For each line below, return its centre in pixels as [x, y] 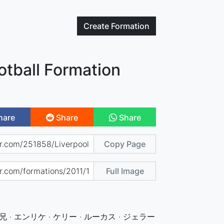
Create [97, 26]
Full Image [125, 171]
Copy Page [125, 144]
